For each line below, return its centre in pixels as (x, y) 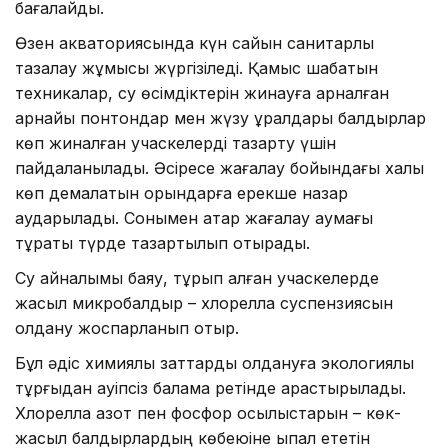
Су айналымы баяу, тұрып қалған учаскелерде (197, 278)
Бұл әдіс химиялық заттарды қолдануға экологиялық (214, 363)
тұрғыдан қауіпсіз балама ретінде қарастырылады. (210, 388)
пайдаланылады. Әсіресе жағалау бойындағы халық (219, 168)
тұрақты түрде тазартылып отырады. (162, 243)
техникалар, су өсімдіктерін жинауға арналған (202, 93)
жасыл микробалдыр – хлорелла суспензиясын (204, 303)
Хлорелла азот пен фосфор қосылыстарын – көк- (208, 413)
